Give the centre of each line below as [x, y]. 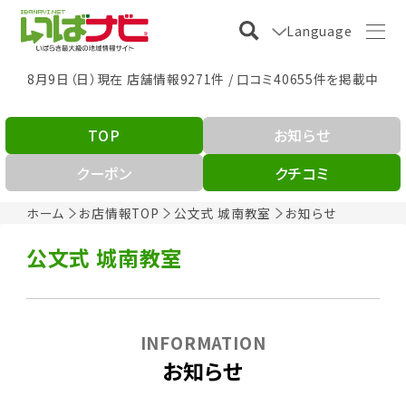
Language [319, 30]
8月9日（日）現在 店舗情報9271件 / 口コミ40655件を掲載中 [203, 78]
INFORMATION [203, 342]
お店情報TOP [119, 213]
